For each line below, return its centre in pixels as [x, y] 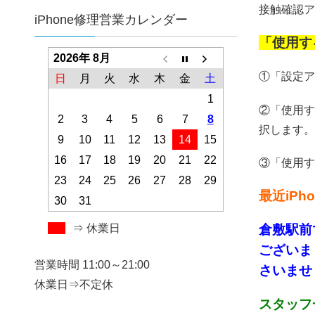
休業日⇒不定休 [73, 285]
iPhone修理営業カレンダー [111, 20]
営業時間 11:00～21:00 [92, 265]
